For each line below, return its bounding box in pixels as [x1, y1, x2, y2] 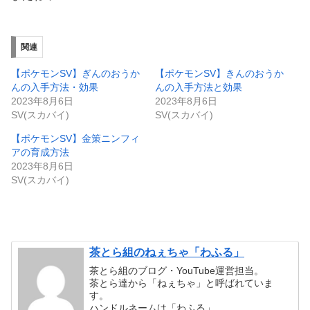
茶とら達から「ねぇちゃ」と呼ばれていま [89, 277, 274, 289]
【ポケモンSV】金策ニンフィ [11, 132, 140, 144]
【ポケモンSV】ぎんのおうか [11, 67, 140, 79]
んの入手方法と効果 [155, 81, 242, 93]
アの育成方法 [11, 146, 69, 158]
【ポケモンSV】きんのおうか [155, 67, 284, 79]
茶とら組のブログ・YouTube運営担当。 [89, 264, 264, 276]
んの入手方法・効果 [11, 81, 98, 93]
